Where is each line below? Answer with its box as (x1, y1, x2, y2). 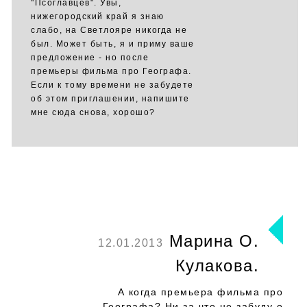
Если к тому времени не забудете (31, 80, 194, 90)
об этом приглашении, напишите (31, 94, 190, 103)
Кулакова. (175, 256, 259, 275)
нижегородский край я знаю (31, 12, 164, 21)
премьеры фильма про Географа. (31, 66, 192, 76)
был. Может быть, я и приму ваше (31, 39, 195, 49)
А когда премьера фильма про (117, 286, 283, 297)
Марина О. (163, 232, 259, 250)
